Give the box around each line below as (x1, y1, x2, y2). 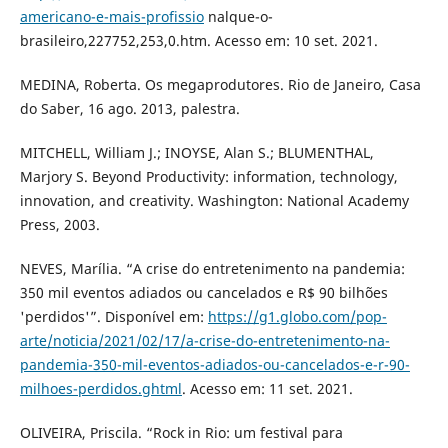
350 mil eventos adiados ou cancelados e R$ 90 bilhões (19, 282, 388, 302)
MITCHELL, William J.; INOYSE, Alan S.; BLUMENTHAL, (19, 142, 374, 162)
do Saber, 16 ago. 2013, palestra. (19, 98, 240, 118)
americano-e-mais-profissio (19, 6, 204, 26)
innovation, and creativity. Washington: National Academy (19, 190, 409, 210)
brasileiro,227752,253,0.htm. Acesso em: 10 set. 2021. (19, 30, 378, 50)
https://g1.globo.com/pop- (207, 306, 387, 326)
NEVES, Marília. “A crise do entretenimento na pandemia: (19, 258, 405, 278)
